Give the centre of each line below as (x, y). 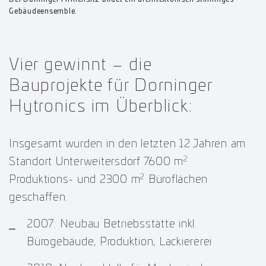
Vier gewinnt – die (81, 66)
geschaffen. (39, 198)
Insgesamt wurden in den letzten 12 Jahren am (127, 145)
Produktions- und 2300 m (75, 180)
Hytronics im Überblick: (101, 107)
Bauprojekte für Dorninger (111, 86)
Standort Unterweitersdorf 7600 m (96, 162)
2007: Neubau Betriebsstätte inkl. (112, 225)
